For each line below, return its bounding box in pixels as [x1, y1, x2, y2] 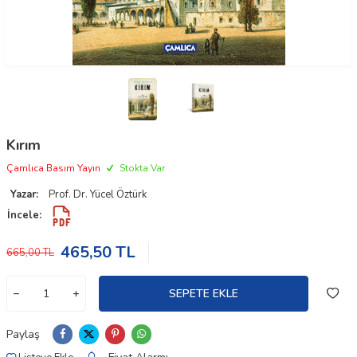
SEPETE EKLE [169, 285, 238, 301]
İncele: [7, 208, 41, 223]
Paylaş [6, 326, 40, 342]
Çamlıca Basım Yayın [6, 162, 100, 175]
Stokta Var [117, 162, 165, 175]
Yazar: [10, 187, 38, 202]
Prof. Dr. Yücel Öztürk [49, 187, 147, 202]
